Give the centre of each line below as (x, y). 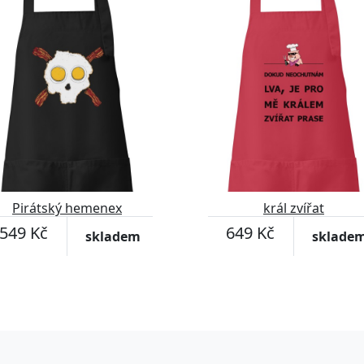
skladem (113, 237)
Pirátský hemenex (67, 208)
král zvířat (294, 208)
